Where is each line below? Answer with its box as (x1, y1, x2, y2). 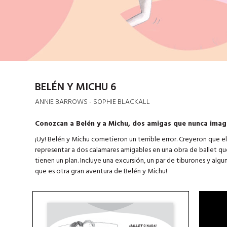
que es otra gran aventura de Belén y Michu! (34, 165, 167, 177)
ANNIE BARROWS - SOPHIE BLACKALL (34, 96, 150, 108)
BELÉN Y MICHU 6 (34, 79, 116, 96)
